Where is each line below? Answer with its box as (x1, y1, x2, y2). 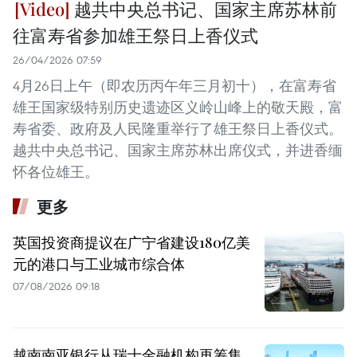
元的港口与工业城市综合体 (13, 253, 185, 273)
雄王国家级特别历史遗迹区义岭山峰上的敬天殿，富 (13, 97, 343, 116)
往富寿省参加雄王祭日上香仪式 (13, 22, 258, 47)
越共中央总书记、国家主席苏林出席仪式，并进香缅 (13, 140, 343, 159)
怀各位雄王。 (13, 162, 99, 181)
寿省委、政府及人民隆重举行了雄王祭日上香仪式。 (13, 119, 343, 138)
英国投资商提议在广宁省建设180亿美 (13, 232, 250, 252)
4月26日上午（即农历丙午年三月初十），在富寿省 (13, 76, 336, 95)
